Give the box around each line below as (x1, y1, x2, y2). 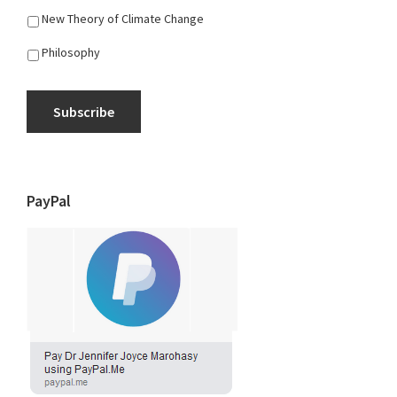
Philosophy (42, 43, 100, 60)
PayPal (27, 190, 71, 211)
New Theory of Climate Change (42, 11, 204, 27)
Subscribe (53, 102, 114, 121)
